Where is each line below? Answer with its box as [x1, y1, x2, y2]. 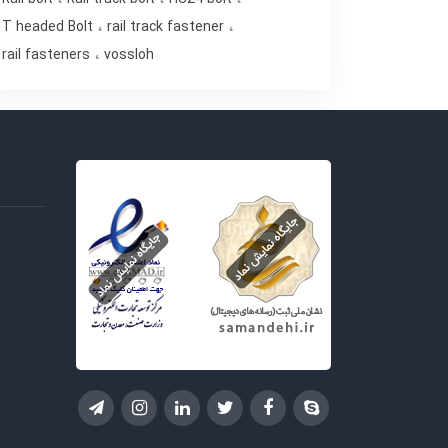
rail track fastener [107, 15, 228, 38]
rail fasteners [2, 43, 94, 66]
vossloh [104, 43, 154, 66]
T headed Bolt [2, 15, 97, 38]
